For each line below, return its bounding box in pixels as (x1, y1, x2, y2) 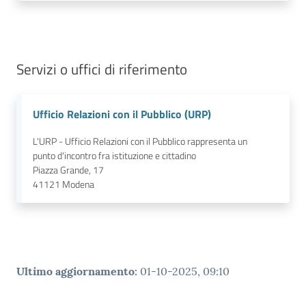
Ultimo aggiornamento (16, 264, 135, 278)
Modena (62, 176, 94, 192)
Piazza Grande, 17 (33, 162, 104, 178)
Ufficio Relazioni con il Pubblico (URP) (33, 105, 211, 122)
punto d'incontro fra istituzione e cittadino (33, 148, 196, 163)
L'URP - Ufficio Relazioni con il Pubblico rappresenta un (33, 133, 247, 149)
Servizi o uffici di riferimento (16, 57, 187, 80)
